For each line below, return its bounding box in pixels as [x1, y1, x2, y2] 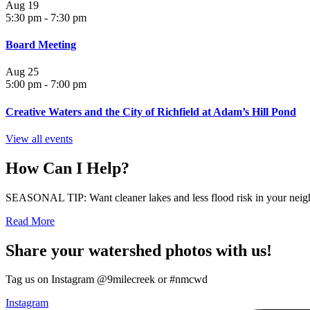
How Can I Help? [6, 158, 129, 177]
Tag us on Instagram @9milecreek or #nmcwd [6, 273, 208, 286]
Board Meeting [6, 39, 76, 51]
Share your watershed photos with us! [6, 241, 272, 259]
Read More [6, 215, 55, 227]
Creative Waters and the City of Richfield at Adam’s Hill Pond [6, 105, 296, 118]
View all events [6, 132, 73, 145]
